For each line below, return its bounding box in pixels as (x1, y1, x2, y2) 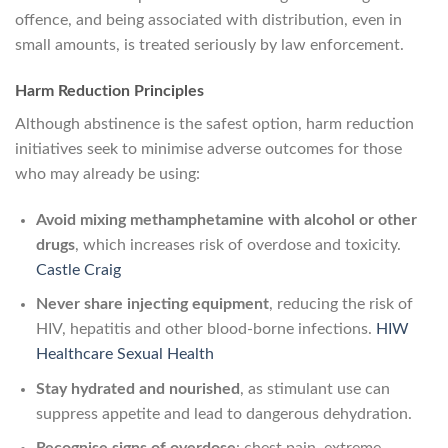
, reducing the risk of (268, 296, 413, 313)
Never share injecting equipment (35, 296, 269, 313)
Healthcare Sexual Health (35, 346, 214, 363)
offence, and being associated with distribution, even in (15, 12, 402, 29)
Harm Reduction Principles (15, 82, 204, 99)
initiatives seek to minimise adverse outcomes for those (15, 140, 402, 157)
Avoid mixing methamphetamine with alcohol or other (35, 211, 417, 228)
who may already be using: (15, 165, 200, 182)
